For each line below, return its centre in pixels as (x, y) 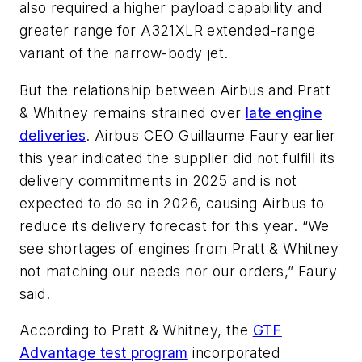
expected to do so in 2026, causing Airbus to (172, 203)
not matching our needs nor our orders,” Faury (178, 271)
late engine (284, 112)
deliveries (53, 135)
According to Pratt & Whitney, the (136, 330)
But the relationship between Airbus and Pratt (175, 90)
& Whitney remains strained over (133, 112)
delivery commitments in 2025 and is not (158, 180)
